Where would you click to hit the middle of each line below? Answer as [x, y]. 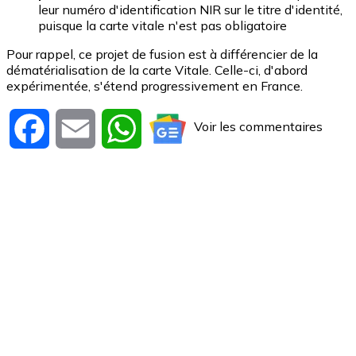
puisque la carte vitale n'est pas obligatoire [163, 26]
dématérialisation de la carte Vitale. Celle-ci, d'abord [157, 70]
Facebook [78, 128]
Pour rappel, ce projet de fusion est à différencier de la [162, 54]
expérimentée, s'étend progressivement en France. [156, 86]
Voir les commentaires [258, 127]
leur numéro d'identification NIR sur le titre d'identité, [190, 10]
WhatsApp [174, 128]
